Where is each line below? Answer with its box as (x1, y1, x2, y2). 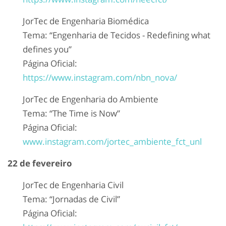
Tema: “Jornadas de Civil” (23, 193, 120, 205)
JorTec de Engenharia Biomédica (23, 15, 149, 27)
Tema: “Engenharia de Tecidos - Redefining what (23, 29, 210, 41)
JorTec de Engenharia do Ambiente (23, 93, 158, 105)
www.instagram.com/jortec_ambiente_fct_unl (23, 136, 202, 148)
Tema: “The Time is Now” (23, 107, 120, 120)
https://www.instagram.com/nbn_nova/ (23, 72, 177, 84)
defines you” (23, 43, 72, 55)
